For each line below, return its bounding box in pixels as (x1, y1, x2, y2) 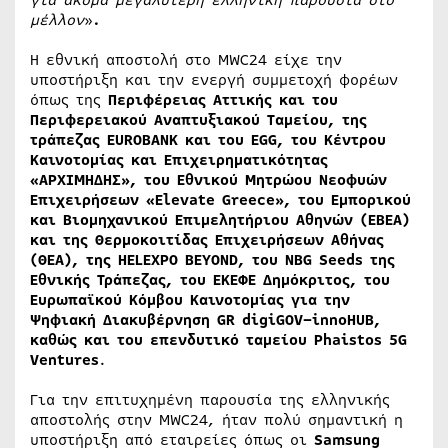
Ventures (30, 349, 99, 371)
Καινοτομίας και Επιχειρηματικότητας (30, 149, 328, 171)
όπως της (30, 89, 108, 111)
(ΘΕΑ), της (30, 249, 118, 271)
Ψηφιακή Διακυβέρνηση (30, 309, 217, 331)
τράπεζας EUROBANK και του (30, 129, 251, 151)
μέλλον (30, 9, 84, 31)
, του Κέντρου (277, 129, 386, 151)
